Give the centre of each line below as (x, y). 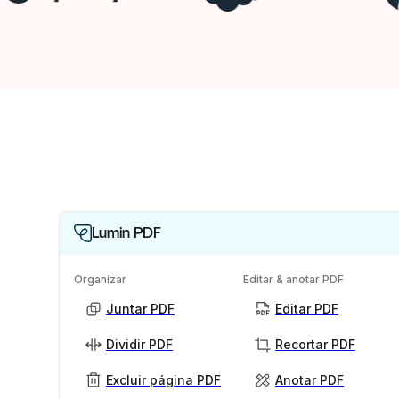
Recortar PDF (315, 344)
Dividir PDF (139, 344)
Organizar (100, 279)
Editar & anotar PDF (293, 279)
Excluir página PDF (163, 380)
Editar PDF (307, 309)
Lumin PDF (126, 233)
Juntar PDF (140, 309)
